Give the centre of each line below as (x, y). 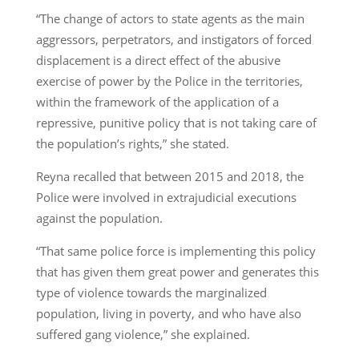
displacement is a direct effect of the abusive (158, 60)
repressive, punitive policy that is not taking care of (176, 122)
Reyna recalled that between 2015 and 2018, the (169, 176)
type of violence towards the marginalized (151, 292)
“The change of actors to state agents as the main (170, 18)
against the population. (99, 218)
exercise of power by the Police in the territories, (169, 81)
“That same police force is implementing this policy (175, 250)
